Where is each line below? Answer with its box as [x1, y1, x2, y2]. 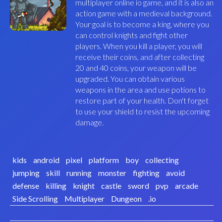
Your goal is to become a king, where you [75, 19, 209, 29]
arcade [174, 181, 198, 190]
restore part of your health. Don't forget [75, 96, 209, 105]
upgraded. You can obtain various [75, 74, 185, 83]
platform [88, 155, 119, 165]
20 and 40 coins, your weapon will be [75, 63, 197, 72]
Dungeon [111, 194, 142, 203]
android [33, 155, 59, 165]
